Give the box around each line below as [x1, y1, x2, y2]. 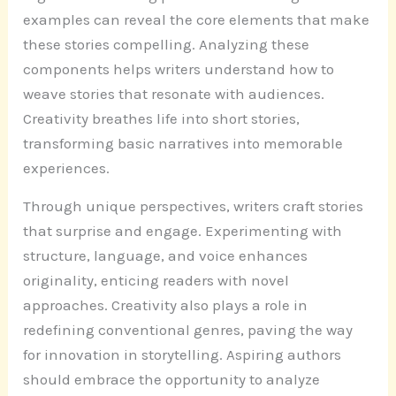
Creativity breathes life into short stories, [23, 110, 301, 128]
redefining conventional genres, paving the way [23, 321, 354, 339]
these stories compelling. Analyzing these [23, 35, 310, 54]
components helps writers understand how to [23, 60, 335, 79]
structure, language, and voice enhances [23, 247, 308, 265]
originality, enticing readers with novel [23, 271, 290, 290]
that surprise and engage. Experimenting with [23, 222, 343, 240]
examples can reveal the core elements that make [23, 11, 370, 29]
